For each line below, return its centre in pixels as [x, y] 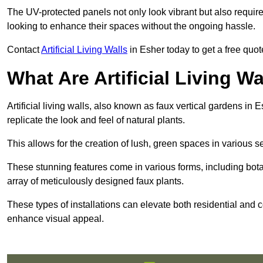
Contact [24, 50]
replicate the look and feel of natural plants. [96, 120]
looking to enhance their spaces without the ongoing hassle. [131, 26]
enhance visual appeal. [55, 219]
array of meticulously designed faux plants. [95, 181]
